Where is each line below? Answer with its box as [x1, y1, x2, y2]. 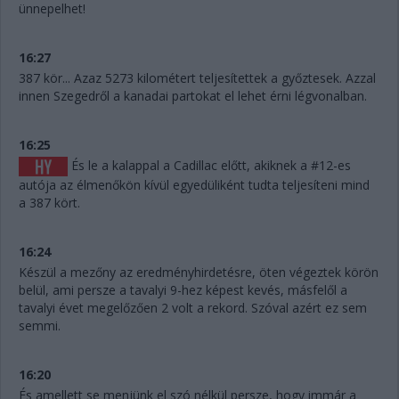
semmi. [19, 317, 61, 335]
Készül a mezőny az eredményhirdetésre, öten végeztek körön [19, 264, 379, 281]
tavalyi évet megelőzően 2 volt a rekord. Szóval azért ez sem [19, 299, 367, 317]
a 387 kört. [19, 194, 80, 212]
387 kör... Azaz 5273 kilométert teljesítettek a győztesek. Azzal [19, 69, 376, 86]
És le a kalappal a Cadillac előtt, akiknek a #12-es [71, 157, 351, 174]
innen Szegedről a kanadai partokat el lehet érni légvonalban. [19, 87, 367, 104]
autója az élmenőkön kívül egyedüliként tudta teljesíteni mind [19, 176, 370, 194]
